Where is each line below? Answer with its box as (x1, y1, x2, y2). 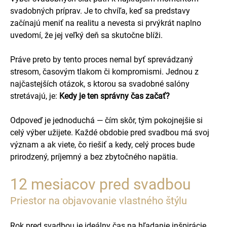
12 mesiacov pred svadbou (10, 175, 191, 193)
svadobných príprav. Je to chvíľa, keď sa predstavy (10, 6, 190, 16)
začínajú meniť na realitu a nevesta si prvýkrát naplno (10, 18, 201, 28)
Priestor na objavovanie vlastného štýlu (10, 195, 187, 207)
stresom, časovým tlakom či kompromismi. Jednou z (10, 67, 199, 77)
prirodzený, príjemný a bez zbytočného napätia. (10, 152, 178, 162)
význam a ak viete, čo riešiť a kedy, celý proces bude (10, 140, 195, 149)
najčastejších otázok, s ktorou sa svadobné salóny (10, 79, 190, 89)
